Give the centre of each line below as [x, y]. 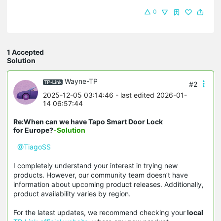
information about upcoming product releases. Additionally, [109, 184]
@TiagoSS [34, 147]
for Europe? [33, 130]
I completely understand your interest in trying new [95, 165]
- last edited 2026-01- [150, 95]
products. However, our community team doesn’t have [101, 175]
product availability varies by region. [72, 193]
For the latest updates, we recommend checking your [99, 212]
